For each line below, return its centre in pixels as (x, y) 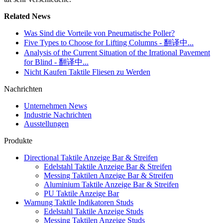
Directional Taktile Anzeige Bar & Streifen (91, 158)
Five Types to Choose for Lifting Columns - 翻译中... (109, 43)
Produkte (18, 141)
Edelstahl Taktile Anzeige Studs (94, 211)
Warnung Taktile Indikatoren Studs (79, 202)
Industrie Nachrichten (58, 115)
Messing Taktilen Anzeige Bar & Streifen (109, 175)
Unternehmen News (56, 106)
